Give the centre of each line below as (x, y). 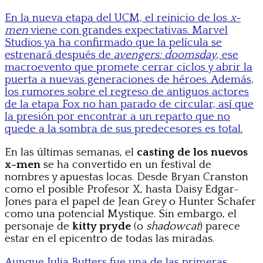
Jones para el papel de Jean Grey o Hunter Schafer (130, 202)
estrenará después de (59, 55)
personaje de (38, 227)
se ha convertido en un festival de (126, 165)
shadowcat (173, 227)
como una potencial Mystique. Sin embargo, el (121, 214)
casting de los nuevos (192, 153)
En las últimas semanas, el (71, 153)
